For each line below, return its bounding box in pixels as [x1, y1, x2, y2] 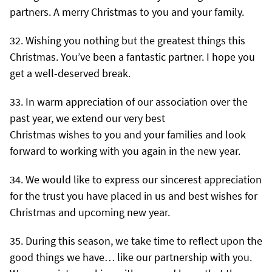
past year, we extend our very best [10, 110, 168, 125]
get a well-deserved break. [10, 66, 131, 80]
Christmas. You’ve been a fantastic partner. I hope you [10, 49, 255, 64]
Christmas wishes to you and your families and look [10, 127, 246, 141]
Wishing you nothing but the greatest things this [25, 33, 245, 47]
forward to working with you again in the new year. [10, 143, 240, 158]
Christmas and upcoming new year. [10, 205, 170, 219]
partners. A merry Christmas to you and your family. [10, 4, 244, 19]
